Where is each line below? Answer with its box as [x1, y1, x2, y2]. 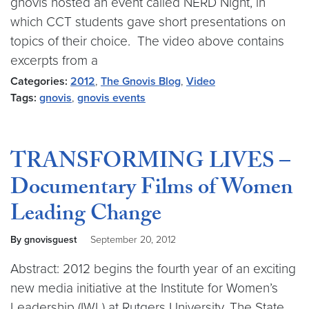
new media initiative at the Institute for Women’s [10, 280, 278, 296]
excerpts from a [10, 52, 98, 68]
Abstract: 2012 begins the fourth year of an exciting [10, 261, 296, 277]
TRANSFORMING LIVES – [10, 145, 290, 182]
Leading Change [10, 197, 161, 235]
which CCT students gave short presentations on [10, 14, 286, 30]
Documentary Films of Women [10, 171, 293, 208]
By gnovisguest [10, 234, 79, 246]
